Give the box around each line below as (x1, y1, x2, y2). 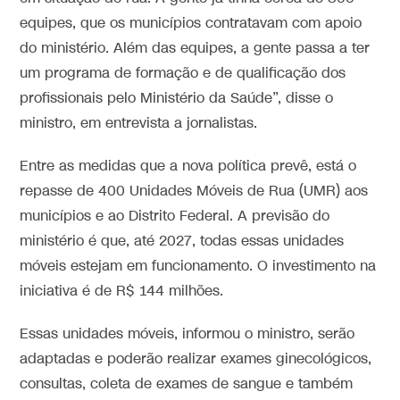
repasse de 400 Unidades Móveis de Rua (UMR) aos (20, 181, 369, 201)
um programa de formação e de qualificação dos (20, 63, 346, 83)
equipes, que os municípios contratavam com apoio (20, 13, 362, 33)
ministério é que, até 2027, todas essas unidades (20, 231, 345, 251)
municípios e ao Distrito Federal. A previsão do (20, 206, 330, 226)
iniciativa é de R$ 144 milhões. (20, 281, 224, 301)
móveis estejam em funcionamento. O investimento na (20, 256, 377, 276)
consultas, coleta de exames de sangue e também (20, 374, 354, 394)
